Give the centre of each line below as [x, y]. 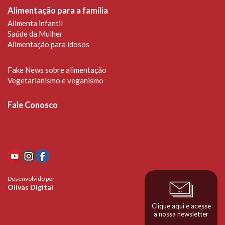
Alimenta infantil [35, 23]
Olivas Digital [30, 187]
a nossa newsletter [181, 214]
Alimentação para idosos [48, 44]
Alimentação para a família [58, 10]
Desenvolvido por [31, 178]
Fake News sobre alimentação [57, 70]
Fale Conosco [33, 105]
